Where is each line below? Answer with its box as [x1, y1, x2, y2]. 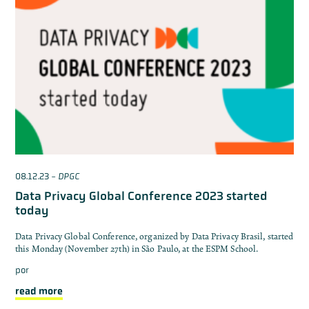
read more [15, 285, 63, 297]
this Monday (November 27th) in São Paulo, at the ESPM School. [15, 243, 259, 255]
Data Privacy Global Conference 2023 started [15, 189, 268, 203]
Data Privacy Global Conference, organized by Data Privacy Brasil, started [15, 230, 294, 242]
